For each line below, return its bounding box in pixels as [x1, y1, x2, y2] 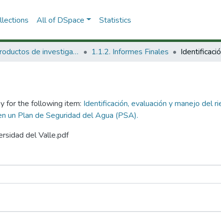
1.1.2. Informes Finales [91, 46, 169, 57]
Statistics [99, 14, 131, 26]
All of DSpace [36, 14, 84, 26]
